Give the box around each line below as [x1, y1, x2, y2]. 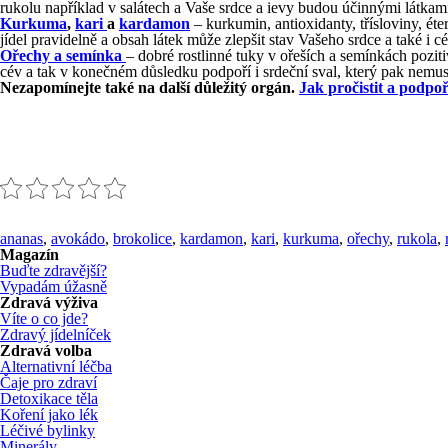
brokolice [113, 230, 172, 247]
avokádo [51, 230, 105, 247]
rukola [397, 230, 437, 247]
